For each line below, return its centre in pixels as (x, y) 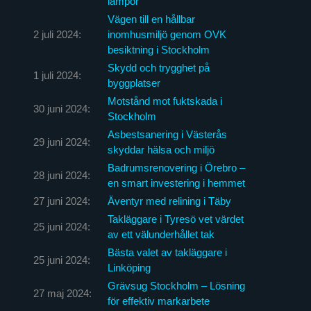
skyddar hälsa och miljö (161, 149)
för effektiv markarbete (158, 301)
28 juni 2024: (61, 175)
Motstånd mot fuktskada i (165, 101)
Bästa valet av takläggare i (167, 252)
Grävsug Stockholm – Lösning (176, 285)
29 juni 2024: (61, 142)
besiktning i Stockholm (158, 49)
